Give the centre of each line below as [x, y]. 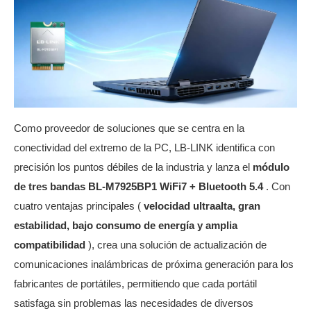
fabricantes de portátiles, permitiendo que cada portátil [135, 284]
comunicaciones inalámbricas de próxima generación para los [154, 264]
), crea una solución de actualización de [177, 245]
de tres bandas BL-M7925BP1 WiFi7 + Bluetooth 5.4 [140, 186]
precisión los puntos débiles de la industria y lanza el [133, 167]
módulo [271, 167]
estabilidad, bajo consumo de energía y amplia [126, 225]
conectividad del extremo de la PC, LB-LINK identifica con [144, 148]
